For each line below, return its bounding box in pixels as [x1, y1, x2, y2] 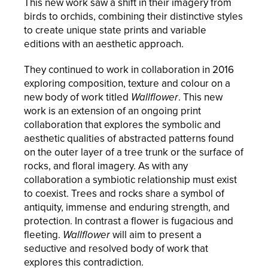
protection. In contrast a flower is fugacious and [24, 214, 233, 227]
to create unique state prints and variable [24, 23, 206, 36]
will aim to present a [110, 228, 202, 241]
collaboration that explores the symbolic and [24, 118, 221, 131]
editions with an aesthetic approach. [24, 37, 184, 50]
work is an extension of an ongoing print [24, 104, 201, 117]
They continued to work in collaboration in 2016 [24, 63, 234, 76]
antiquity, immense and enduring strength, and [24, 200, 230, 214]
